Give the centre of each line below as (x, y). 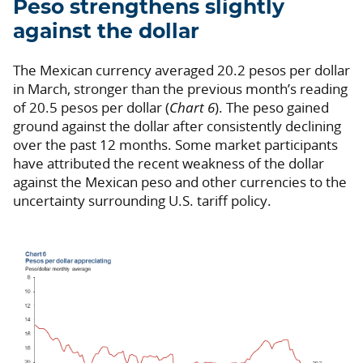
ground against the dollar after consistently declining (177, 126)
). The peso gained (272, 107)
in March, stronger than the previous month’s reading (180, 88)
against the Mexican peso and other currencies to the (180, 181)
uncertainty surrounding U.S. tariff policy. (142, 200)
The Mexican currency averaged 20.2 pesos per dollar (181, 70)
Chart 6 (192, 107)
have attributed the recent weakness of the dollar (169, 163)
